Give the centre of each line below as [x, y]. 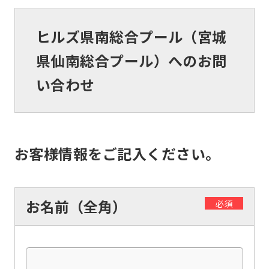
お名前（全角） [76, 206]
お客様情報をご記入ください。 [117, 154]
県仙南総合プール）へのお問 [131, 60]
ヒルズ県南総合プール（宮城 [131, 36]
